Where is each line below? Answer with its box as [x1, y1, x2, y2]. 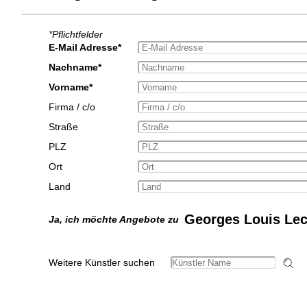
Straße [48, 121, 78, 133]
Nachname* [48, 62, 101, 73]
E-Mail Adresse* [48, 42, 121, 53]
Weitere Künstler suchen [48, 257, 155, 269]
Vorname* [48, 82, 93, 93]
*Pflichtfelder [48, 29, 103, 40]
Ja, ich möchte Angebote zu [48, 214, 184, 225]
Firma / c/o [48, 101, 95, 113]
